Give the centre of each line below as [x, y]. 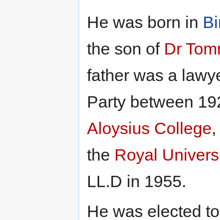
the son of [125, 49]
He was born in [145, 22]
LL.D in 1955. [137, 181]
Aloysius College [149, 128]
